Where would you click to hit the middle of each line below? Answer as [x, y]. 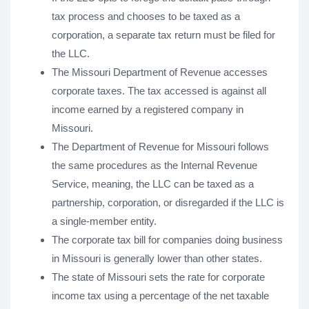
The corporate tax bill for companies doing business [167, 240]
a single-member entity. [104, 221]
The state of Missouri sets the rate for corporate [158, 277]
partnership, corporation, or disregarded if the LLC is [168, 202]
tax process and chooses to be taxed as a [146, 16]
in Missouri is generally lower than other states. [157, 258]
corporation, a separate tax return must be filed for [163, 35]
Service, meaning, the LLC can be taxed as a [153, 184]
